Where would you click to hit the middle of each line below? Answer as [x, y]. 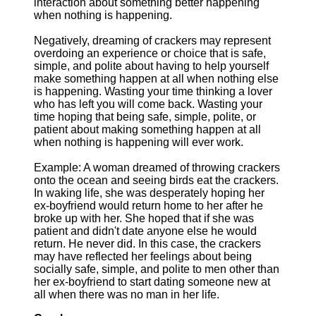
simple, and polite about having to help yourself [151, 66]
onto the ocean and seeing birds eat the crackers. [156, 180]
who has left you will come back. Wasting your [148, 104]
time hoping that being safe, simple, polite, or [145, 117]
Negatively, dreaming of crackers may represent [152, 41]
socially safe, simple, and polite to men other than [157, 269]
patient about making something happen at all [147, 129]
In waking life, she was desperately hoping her [149, 193]
